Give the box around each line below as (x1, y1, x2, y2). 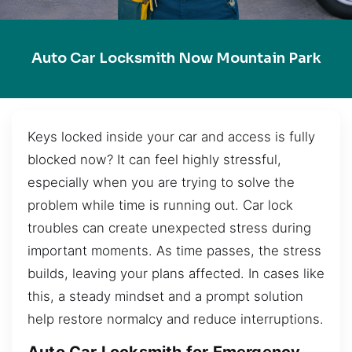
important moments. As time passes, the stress (27, 242, 321, 258)
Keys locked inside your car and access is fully (27, 128, 315, 145)
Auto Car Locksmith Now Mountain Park (31, 49, 321, 68)
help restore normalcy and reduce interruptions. (27, 310, 324, 327)
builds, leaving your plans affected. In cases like (27, 265, 324, 281)
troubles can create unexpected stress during (27, 219, 311, 236)
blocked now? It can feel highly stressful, (27, 151, 281, 167)
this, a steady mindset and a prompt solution (27, 288, 303, 304)
